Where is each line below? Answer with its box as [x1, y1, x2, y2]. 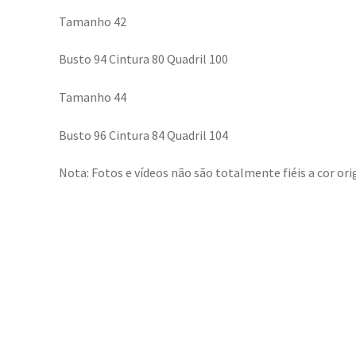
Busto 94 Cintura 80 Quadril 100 [58, 51, 228, 68]
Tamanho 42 [58, 13, 126, 29]
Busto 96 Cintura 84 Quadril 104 [58, 126, 228, 143]
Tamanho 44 [58, 88, 126, 105]
